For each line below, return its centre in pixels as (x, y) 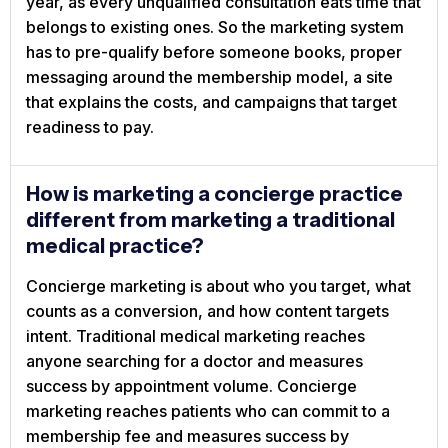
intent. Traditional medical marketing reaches (195, 336)
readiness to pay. (90, 127)
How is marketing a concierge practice (214, 194)
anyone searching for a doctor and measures (194, 361)
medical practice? (115, 246)
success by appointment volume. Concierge (191, 386)
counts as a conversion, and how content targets (207, 311)
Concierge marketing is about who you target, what (218, 286)
